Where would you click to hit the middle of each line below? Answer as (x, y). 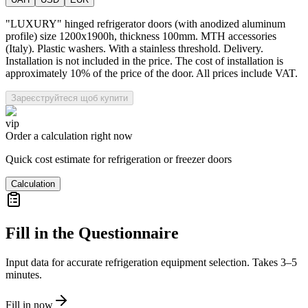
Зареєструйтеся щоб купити (69, 98)
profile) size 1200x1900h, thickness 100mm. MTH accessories (141, 36)
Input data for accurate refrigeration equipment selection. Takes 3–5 (151, 262)
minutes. (24, 274)
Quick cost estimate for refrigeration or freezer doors (119, 159)
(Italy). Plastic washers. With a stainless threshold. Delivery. (134, 48)
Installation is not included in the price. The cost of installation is (144, 60)
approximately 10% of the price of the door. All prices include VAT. (152, 73)
